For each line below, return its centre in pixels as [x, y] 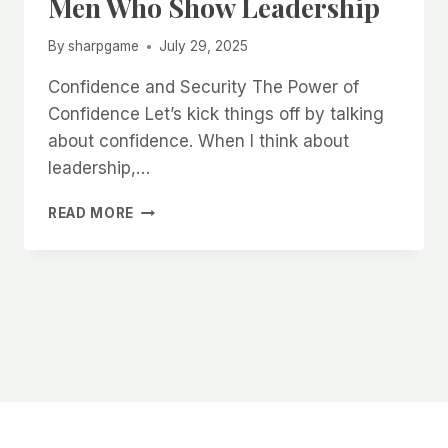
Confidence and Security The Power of [203, 87]
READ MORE [91, 213]
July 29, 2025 [204, 46]
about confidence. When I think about [198, 141]
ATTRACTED [178, 292]
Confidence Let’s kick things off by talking [216, 114]
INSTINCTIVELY [191, 271]
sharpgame [104, 46]
